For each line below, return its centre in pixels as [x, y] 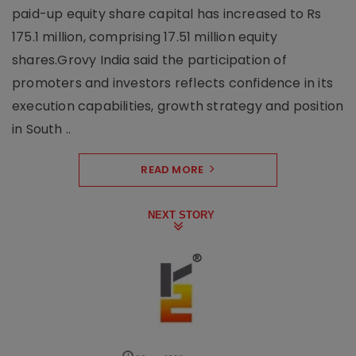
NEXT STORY [181, 215]
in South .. [42, 130]
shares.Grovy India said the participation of [149, 60]
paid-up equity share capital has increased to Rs [167, 14]
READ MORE [172, 170]
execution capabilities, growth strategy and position [178, 106]
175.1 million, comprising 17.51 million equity [145, 37]
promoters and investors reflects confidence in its [173, 83]
